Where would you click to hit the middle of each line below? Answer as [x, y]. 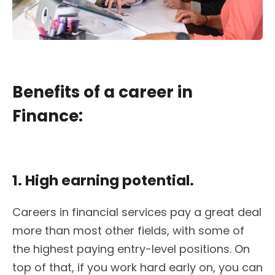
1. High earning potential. [103, 181]
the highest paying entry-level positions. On [131, 249]
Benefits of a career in [103, 92]
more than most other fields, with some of [128, 231]
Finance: [48, 116]
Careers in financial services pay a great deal [137, 212]
